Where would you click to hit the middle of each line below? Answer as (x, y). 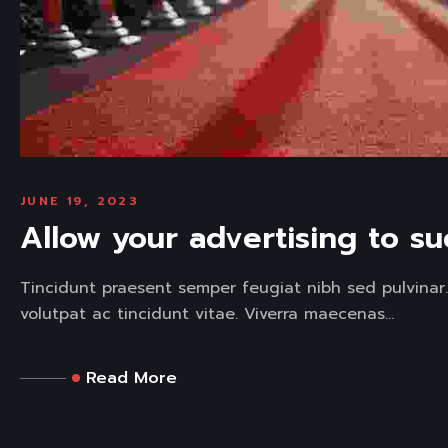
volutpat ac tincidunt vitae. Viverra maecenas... (207, 314)
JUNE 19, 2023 (80, 201)
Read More (131, 378)
